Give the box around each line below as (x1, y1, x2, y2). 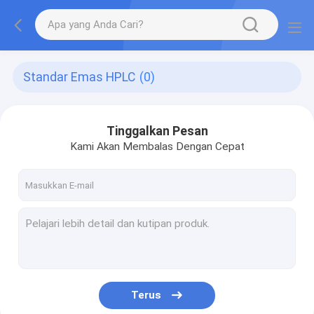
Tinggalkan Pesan (106, 123, 208, 138)
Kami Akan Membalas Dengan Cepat (69, 139, 245, 153)
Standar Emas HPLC (23, 70, 136, 85)
